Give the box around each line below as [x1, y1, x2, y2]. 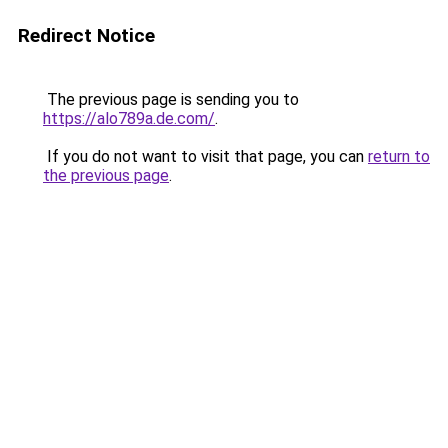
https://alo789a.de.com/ [43, 109, 215, 128]
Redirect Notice [18, 24, 155, 47]
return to [368, 147, 430, 166]
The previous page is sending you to [43, 90, 299, 109]
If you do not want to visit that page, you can [43, 147, 368, 166]
